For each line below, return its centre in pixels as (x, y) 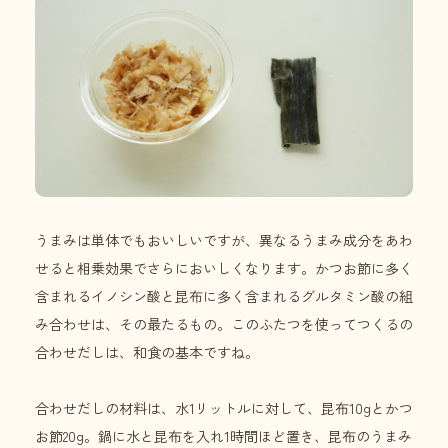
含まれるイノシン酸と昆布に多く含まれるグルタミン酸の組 (224, 296)
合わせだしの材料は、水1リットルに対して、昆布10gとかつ (224, 408)
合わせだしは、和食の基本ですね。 (147, 352)
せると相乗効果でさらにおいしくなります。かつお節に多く (224, 268)
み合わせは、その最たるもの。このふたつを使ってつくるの (224, 324)
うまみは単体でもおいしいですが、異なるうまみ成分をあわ (224, 240)
